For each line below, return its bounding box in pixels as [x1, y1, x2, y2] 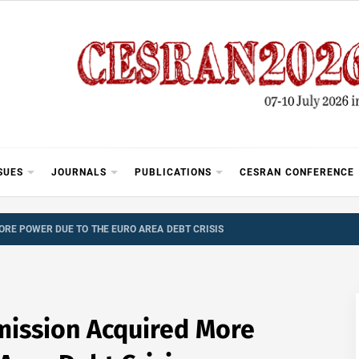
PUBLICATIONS [135, 166, 212, 178]
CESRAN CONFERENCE [240, 166, 354, 178]
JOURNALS [51, 166, 107, 178]
